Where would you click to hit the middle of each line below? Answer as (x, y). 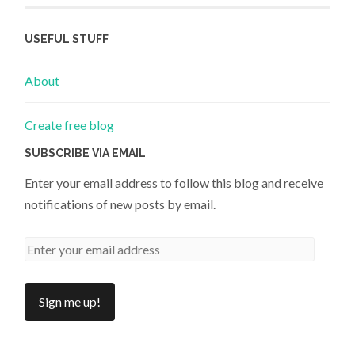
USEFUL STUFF (67, 39)
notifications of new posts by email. (120, 204)
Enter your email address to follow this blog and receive (174, 183)
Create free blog (70, 124)
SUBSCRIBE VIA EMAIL (86, 153)
